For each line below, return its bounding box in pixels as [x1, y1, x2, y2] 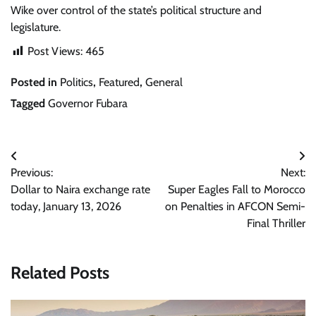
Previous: [11, 165, 53, 179]
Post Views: [28, 44, 83, 58]
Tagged [11, 96, 48, 110]
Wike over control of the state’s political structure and [11, 3, 262, 17]
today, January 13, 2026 [11, 199, 121, 213]
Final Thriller [247, 216, 305, 230]
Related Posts [11, 262, 109, 283]
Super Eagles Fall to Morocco [168, 182, 305, 196]
